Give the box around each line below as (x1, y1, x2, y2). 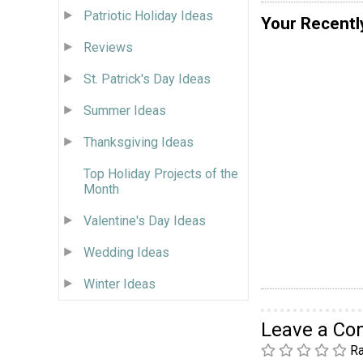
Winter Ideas (83, 275, 156, 292)
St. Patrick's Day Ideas (83, 70, 211, 87)
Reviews (83, 39, 133, 55)
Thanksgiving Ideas (83, 134, 194, 150)
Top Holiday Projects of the (83, 165, 238, 181)
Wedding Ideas (83, 244, 169, 260)
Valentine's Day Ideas (83, 212, 206, 228)
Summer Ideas (83, 102, 166, 118)
